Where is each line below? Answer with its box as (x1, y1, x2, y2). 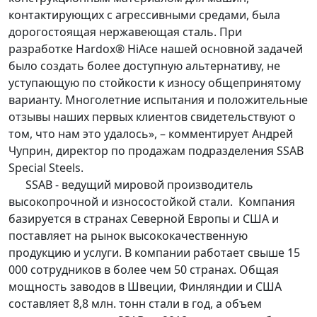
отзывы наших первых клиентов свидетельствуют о (8, 109, 296, 125)
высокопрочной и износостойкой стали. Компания (8, 194, 295, 210)
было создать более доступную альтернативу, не (8, 58, 280, 74)
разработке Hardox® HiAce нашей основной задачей (8, 41, 303, 57)
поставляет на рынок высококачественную (8, 228, 248, 244)
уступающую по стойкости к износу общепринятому (8, 75, 301, 91)
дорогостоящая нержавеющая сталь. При (8, 24, 242, 40)
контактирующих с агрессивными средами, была (8, 7, 280, 23)
